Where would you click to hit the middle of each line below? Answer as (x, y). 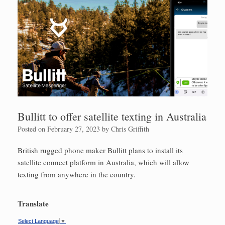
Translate (33, 203)
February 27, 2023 (74, 129)
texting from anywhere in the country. (77, 174)
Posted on (34, 129)
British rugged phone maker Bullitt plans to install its (100, 150)
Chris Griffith (130, 129)
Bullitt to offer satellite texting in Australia (112, 116)
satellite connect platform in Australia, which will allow (103, 162)
